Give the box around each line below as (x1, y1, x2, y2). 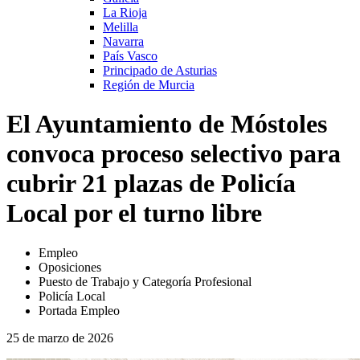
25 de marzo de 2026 (6, 330, 113, 345)
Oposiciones (39, 260, 101, 274)
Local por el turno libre (6, 198, 262, 228)
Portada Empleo (39, 303, 120, 317)
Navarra (103, 34, 144, 48)
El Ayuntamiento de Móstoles (6, 109, 327, 139)
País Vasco (103, 48, 157, 63)
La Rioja (103, 5, 147, 19)
